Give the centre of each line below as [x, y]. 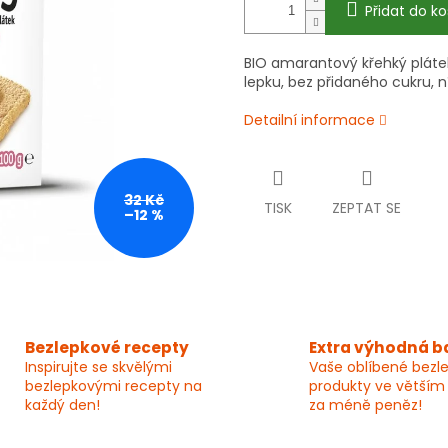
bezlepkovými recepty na [113, 386]
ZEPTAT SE [366, 208]
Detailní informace [309, 120]
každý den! [62, 405]
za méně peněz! [365, 405]
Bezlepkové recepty [106, 348]
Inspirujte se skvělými [98, 367]
